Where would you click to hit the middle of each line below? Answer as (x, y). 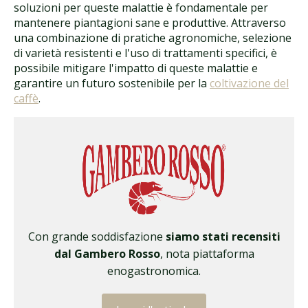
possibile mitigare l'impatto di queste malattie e (136, 68)
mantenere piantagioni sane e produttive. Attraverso (150, 22)
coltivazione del (249, 83)
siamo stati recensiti (223, 237)
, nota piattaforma (207, 254)
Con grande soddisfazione (97, 237)
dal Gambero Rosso (107, 254)
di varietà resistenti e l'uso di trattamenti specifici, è (145, 53)
